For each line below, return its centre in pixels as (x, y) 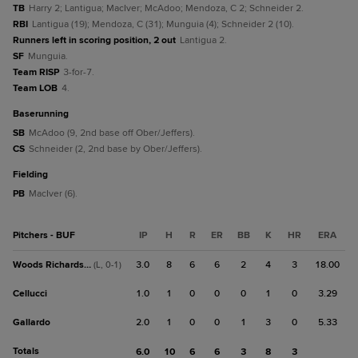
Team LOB (35, 88)
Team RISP (36, 72)
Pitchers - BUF (44, 235)
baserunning (44, 114)
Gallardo (32, 322)
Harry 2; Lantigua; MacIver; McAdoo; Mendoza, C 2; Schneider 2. (166, 8)
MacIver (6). (53, 194)
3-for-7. (79, 72)
